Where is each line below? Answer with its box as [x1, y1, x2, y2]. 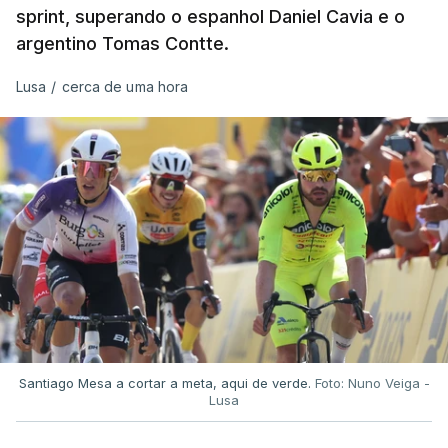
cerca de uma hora [61, 77, 189, 95]
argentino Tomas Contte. [16, 32, 229, 54]
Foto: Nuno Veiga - [314, 374, 430, 391]
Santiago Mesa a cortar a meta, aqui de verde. [18, 374, 315, 391]
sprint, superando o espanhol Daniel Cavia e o [16, 5, 405, 27]
